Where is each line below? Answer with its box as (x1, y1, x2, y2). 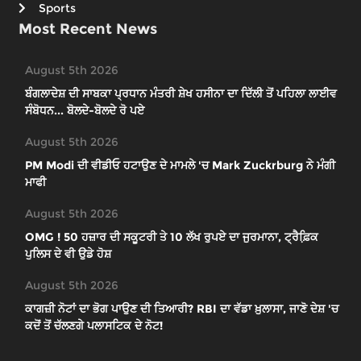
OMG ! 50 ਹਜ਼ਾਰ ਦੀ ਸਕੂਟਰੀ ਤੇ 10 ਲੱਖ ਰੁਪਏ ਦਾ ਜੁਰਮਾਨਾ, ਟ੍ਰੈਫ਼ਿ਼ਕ (25, 230, 318, 245)
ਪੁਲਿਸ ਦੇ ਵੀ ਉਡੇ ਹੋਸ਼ (25, 247, 111, 262)
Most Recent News (19, 20, 157, 39)
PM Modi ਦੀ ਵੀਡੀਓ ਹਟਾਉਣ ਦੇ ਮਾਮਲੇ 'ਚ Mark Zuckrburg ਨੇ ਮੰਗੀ (25, 158, 335, 173)
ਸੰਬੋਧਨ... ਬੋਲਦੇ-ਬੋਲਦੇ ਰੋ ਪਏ (25, 103, 144, 118)
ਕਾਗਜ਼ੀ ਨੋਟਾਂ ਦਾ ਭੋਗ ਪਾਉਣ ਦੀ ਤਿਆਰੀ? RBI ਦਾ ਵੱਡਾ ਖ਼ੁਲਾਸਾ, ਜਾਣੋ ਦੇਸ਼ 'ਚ (25, 301, 338, 317)
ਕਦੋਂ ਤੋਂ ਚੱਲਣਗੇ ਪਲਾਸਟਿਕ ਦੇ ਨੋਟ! (25, 318, 163, 334)
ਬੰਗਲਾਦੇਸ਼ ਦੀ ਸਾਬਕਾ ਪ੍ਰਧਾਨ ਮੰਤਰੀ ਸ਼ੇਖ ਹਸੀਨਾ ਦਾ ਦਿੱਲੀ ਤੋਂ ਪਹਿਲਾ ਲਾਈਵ (25, 86, 337, 102)
